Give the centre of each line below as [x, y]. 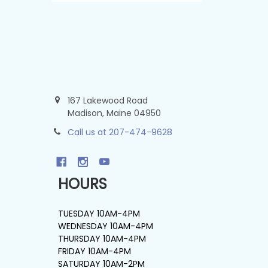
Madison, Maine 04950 [114, 113]
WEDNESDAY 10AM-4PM [106, 226]
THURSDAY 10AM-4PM [102, 238]
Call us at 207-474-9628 [120, 132]
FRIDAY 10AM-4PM [95, 251]
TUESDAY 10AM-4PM [99, 213]
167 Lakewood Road [107, 100]
